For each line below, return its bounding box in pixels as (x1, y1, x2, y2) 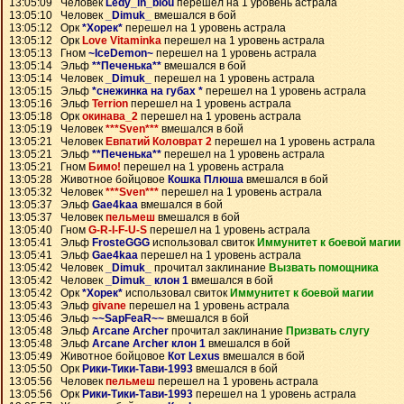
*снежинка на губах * (92, 85, 203, 97)
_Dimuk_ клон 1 (106, 274, 188, 287)
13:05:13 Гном (9, 47, 88, 60)
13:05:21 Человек (9, 135, 106, 148)
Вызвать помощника (269, 262, 379, 274)
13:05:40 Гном (9, 224, 88, 236)
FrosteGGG (92, 236, 150, 249)
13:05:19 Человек (9, 123, 106, 135)
